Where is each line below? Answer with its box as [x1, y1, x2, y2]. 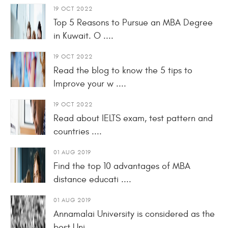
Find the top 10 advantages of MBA [53, 160, 190, 172]
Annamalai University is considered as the [53, 208, 215, 219]
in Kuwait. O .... [53, 30, 113, 41]
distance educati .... [53, 174, 131, 185]
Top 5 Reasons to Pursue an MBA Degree [53, 17, 213, 28]
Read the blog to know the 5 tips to [53, 65, 192, 76]
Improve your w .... [53, 78, 126, 89]
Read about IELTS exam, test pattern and [53, 112, 213, 124]
